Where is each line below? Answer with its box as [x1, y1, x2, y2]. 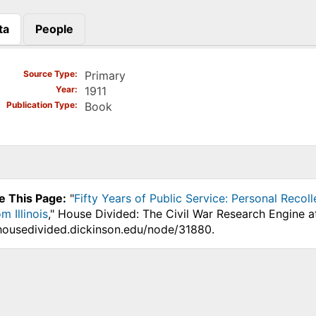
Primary [84, 68, 126, 83]
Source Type [23, 68, 75, 79]
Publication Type [6, 99, 75, 110]
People [35, 22, 73, 37]
